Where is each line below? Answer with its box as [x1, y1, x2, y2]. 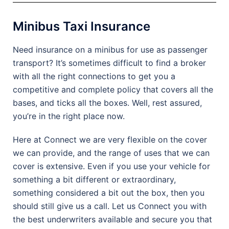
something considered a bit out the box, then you [13, 187, 204, 198]
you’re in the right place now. [13, 110, 125, 121]
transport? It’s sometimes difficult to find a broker [13, 57, 206, 68]
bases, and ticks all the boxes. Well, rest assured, [13, 97, 202, 108]
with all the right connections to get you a [13, 71, 175, 81]
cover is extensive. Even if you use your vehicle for [13, 161, 210, 171]
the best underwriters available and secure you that [13, 214, 212, 224]
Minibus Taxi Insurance [13, 18, 150, 34]
